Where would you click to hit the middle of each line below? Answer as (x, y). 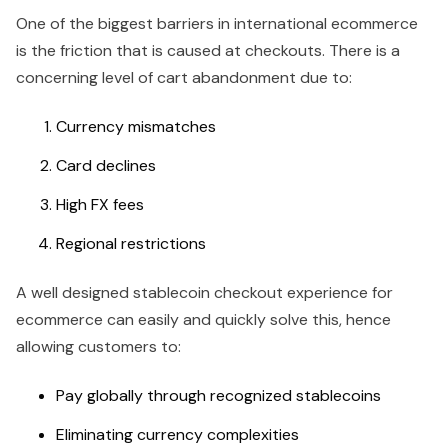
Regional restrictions (131, 243)
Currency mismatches (136, 126)
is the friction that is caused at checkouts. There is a (208, 50)
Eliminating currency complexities (177, 434)
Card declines (106, 165)
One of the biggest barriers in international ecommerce (217, 23)
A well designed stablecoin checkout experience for (204, 292)
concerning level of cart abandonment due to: (184, 77)
